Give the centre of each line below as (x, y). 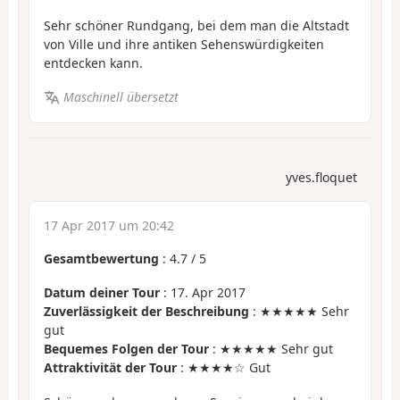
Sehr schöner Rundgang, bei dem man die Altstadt (196, 25)
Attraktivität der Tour (110, 368)
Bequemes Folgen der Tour (126, 349)
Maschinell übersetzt (121, 97)
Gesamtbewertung (101, 258)
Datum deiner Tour (102, 293)
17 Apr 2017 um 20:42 (109, 225)
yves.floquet (321, 177)
